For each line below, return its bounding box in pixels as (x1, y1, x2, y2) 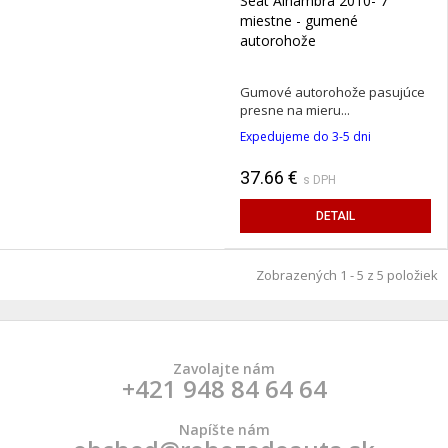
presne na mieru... (240, 101, 350, 120)
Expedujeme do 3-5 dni (240, 128, 371, 146)
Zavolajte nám (173, 359, 275, 379)
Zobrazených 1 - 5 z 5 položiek (256, 266, 438, 285)
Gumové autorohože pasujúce (240, 83, 425, 102)
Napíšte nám (178, 420, 270, 440)
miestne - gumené (240, 11, 358, 31)
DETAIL (316, 209, 355, 224)
